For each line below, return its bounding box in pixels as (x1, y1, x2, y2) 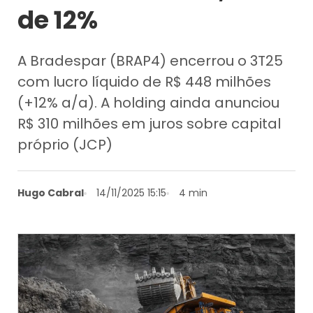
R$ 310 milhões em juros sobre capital (17, 113, 282, 133)
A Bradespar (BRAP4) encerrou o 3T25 (17, 50, 284, 71)
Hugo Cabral (17, 185, 85, 200)
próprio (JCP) (17, 134, 113, 154)
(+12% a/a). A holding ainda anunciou (17, 92, 280, 112)
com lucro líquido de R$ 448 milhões (17, 71, 272, 92)
